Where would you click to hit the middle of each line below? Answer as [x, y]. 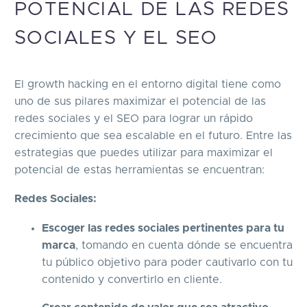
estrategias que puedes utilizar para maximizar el [144, 152]
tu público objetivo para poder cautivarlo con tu [167, 262]
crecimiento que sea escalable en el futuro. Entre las [153, 135]
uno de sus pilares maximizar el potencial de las [140, 101]
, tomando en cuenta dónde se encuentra [184, 245]
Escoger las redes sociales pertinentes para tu [163, 228]
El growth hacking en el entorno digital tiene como [148, 84]
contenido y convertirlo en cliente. [132, 279]
